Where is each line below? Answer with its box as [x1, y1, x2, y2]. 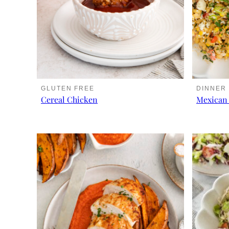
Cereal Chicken [41, 94, 98, 105]
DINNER [196, 85, 226, 93]
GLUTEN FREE [41, 85, 95, 93]
